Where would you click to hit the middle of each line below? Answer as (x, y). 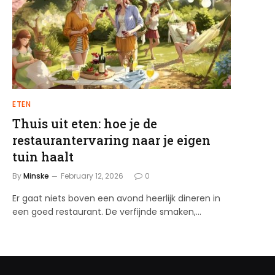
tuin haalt (43, 156)
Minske (36, 176)
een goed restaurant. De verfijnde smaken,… (107, 211)
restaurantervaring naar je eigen (111, 140)
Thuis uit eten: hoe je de (85, 123)
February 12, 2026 (92, 176)
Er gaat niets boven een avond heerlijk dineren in (116, 198)
